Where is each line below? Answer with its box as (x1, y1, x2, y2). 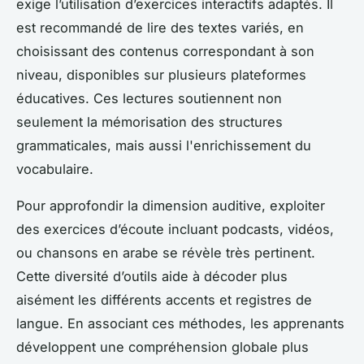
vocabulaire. (16, 160, 93, 177)
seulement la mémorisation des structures (16, 113, 283, 130)
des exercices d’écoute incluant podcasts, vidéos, (16, 220, 334, 237)
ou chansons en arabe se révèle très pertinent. (16, 244, 315, 261)
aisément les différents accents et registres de (16, 291, 312, 308)
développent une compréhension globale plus (16, 338, 309, 355)
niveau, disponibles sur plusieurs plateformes (16, 66, 306, 83)
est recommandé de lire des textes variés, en (16, 19, 304, 36)
